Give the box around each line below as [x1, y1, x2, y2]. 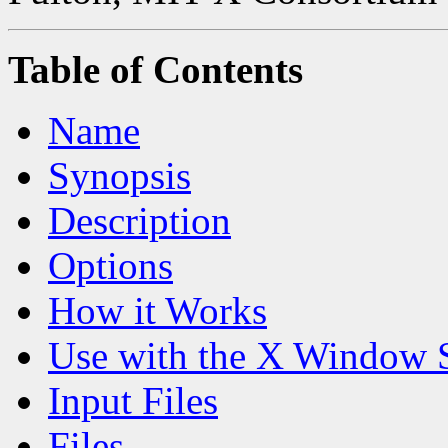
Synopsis [48, 153, 191, 197]
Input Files [48, 378, 218, 422]
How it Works [48, 288, 267, 332]
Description [48, 198, 231, 242]
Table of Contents [8, 47, 303, 91]
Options [48, 243, 173, 287]
